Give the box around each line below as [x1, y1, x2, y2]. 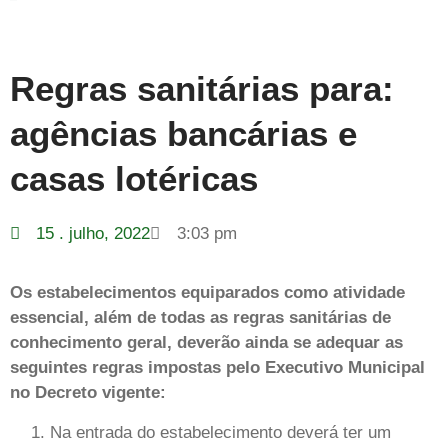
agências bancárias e [10, 114, 357, 153]
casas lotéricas [10, 159, 258, 198]
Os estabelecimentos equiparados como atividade [10, 283, 405, 303]
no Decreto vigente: [10, 383, 166, 403]
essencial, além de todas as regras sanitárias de [10, 308, 391, 328]
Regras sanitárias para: [10, 69, 394, 108]
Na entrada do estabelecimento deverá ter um [50, 422, 391, 442]
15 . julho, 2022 [36, 224, 151, 243]
